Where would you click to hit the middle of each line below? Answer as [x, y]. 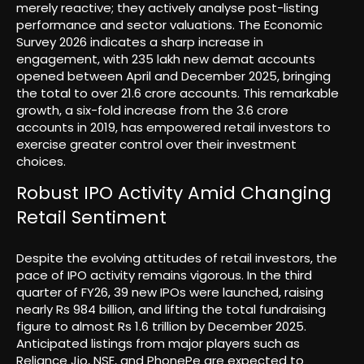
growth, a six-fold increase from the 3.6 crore [152, 110]
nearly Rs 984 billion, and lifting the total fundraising [171, 310]
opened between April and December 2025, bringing [173, 76]
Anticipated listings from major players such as [158, 344]
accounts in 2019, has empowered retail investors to [173, 127]
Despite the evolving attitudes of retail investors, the [177, 258]
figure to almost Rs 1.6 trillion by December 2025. [161, 327]
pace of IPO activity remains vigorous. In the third [164, 275]
